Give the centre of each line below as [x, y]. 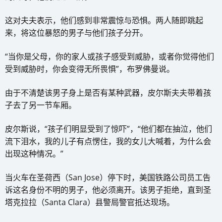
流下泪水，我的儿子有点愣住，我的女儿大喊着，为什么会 [108, 141]
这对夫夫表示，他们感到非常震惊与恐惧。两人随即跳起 [104, 21]
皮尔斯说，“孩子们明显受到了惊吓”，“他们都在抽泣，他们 [109, 129]
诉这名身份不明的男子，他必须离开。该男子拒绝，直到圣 [108, 190]
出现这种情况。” [34, 154]
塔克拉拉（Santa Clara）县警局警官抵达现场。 [90, 202]
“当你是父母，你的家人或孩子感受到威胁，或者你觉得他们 [110, 57]
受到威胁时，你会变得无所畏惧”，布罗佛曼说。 [90, 69]
